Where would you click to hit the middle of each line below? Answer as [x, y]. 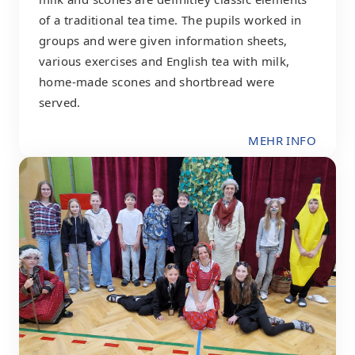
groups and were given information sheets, [163, 40]
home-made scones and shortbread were [157, 81]
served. [60, 102]
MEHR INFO [282, 141]
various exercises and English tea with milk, [164, 61]
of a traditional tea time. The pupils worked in [170, 19]
